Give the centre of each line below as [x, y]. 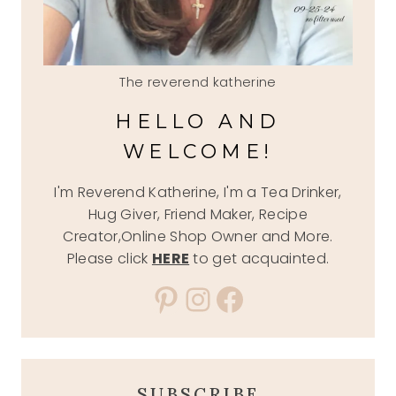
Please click [109, 258]
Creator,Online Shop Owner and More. [198, 236]
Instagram [264, 297]
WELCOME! [198, 151]
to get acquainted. [259, 258]
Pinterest [219, 297]
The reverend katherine [198, 82]
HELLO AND [198, 121]
